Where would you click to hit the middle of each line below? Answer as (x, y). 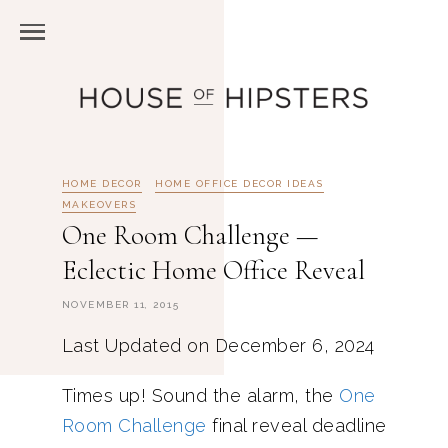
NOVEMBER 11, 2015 (120, 304)
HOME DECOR (101, 183)
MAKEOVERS (98, 204)
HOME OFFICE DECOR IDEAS (239, 183)
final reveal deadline (296, 425)
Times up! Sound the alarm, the (200, 395)
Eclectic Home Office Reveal (213, 270)
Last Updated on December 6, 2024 (218, 345)
